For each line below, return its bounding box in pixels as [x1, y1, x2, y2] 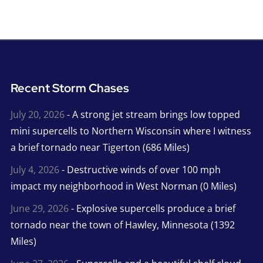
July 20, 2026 [10, 108, 65, 122]
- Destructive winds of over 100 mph [59, 163, 221, 177]
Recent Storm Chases [10, 80, 129, 96]
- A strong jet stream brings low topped [64, 108, 240, 122]
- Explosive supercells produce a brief [68, 202, 235, 215]
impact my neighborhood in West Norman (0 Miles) [10, 180, 237, 193]
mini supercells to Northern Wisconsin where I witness [10, 124, 251, 138]
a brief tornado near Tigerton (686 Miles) [10, 141, 190, 154]
